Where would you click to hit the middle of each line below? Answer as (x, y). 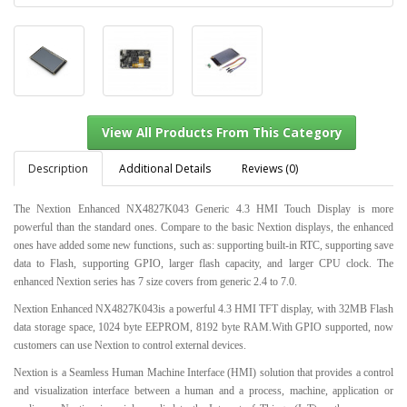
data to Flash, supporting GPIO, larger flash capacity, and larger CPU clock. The (203, 263)
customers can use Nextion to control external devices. (130, 345)
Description (58, 168)
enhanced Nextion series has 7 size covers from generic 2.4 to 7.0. (155, 281)
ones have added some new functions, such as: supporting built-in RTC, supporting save (203, 245)
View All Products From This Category (246, 238)
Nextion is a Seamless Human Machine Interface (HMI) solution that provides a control (203, 372)
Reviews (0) (270, 168)
